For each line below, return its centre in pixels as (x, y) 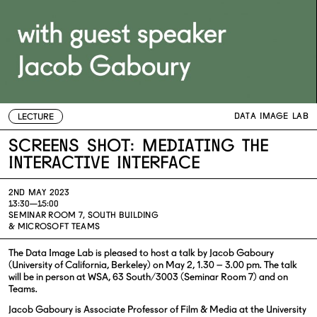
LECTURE (36, 117)
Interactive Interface (104, 164)
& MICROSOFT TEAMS (54, 227)
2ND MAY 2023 (39, 193)
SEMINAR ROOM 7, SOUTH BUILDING (84, 215)
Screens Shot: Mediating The (138, 147)
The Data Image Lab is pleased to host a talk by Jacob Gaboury (141, 253)
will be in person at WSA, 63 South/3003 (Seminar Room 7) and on (148, 277)
